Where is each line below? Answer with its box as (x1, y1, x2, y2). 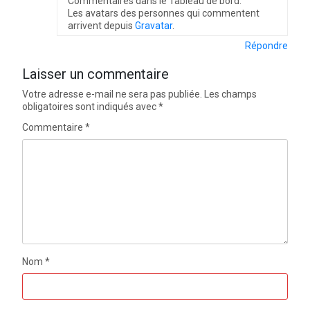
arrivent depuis (68, 19, 136, 31)
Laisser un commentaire (22, 65, 170, 82)
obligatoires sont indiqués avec (22, 100, 159, 112)
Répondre (244, 39, 288, 51)
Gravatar (135, 19, 173, 31)
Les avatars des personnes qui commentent (68, 7, 260, 19)
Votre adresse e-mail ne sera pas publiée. (22, 88, 203, 100)
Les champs (204, 88, 257, 100)
